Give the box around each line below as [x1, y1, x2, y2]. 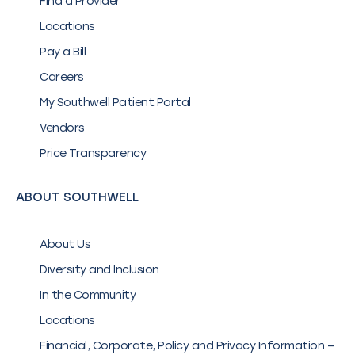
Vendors [40, 121, 85, 136]
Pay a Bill [40, 45, 86, 59]
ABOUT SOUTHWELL [16, 190, 139, 205]
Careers [40, 71, 84, 85]
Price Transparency [40, 147, 146, 161]
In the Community [40, 288, 136, 303]
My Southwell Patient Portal [40, 96, 191, 110]
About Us [40, 238, 90, 252]
